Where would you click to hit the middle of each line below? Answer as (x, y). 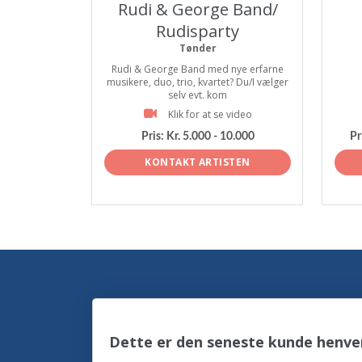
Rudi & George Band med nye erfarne (198, 69)
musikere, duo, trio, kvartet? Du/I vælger (198, 82)
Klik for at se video (210, 114)
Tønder (198, 48)
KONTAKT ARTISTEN (198, 162)
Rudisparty (198, 31)
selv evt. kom (198, 95)
